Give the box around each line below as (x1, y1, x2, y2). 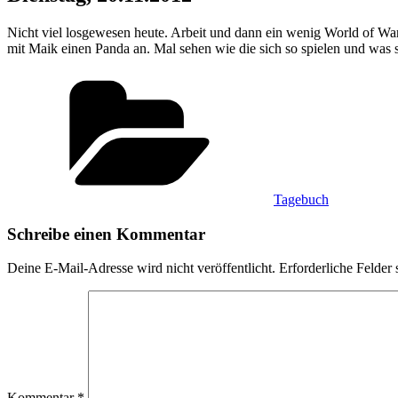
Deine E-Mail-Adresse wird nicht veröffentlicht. (7, 260, 275, 276)
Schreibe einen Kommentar (7, 224, 205, 243)
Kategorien (273, 69, 335, 85)
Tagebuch (274, 191, 329, 207)
